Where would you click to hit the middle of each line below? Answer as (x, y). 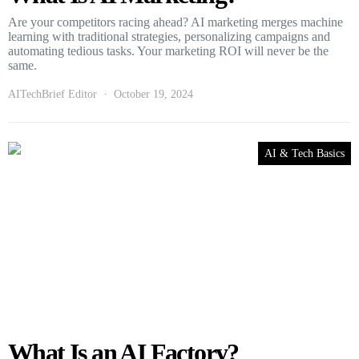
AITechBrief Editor (52, 94)
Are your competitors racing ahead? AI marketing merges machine (175, 22)
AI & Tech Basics (305, 153)
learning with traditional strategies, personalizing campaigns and (169, 36)
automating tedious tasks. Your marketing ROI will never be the (168, 50)
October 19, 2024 (153, 94)
